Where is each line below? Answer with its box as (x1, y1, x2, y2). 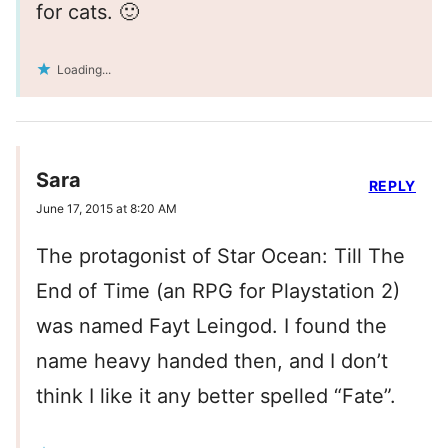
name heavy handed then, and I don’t (36, 349, 388, 374)
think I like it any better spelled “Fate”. (36, 384, 396, 409)
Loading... (57, 62, 111, 78)
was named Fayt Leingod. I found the (36, 314, 387, 339)
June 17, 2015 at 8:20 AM (36, 201, 177, 217)
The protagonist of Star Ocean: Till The (36, 244, 405, 269)
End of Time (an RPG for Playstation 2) (36, 279, 400, 304)
